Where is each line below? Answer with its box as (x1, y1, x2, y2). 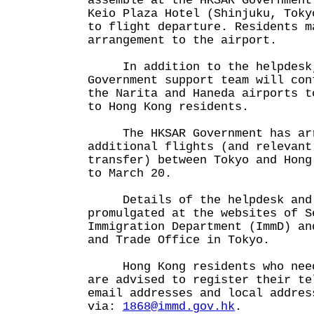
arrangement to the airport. (88, 34, 277, 47)
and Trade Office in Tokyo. (88, 233, 270, 247)
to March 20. (88, 167, 186, 180)
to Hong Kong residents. (88, 100, 249, 114)
